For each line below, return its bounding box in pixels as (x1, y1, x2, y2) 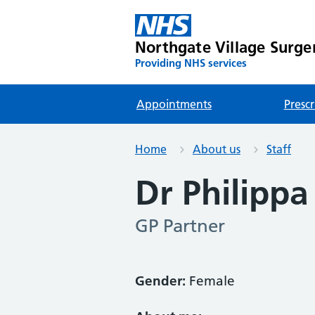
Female (186, 273, 235, 289)
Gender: (135, 273, 186, 289)
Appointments (136, 97, 212, 111)
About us (193, 142, 240, 156)
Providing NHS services (135, 56, 247, 70)
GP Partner (135, 215, 225, 237)
